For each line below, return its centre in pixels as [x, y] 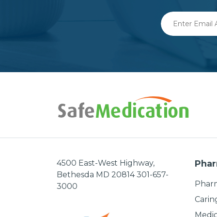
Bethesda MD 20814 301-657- [113, 175]
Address [176, 40]
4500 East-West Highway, [106, 163]
